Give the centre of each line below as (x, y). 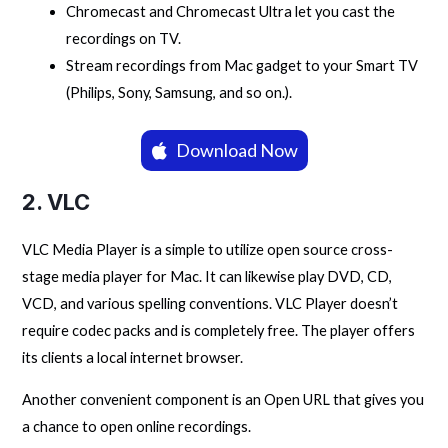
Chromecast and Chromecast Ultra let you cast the (231, 11)
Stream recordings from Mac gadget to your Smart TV (242, 65)
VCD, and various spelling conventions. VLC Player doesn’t (210, 304)
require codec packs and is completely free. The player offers (219, 331)
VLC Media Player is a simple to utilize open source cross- (208, 250)
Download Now (236, 150)
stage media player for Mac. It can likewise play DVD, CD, (207, 277)
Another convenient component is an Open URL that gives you (223, 399)
